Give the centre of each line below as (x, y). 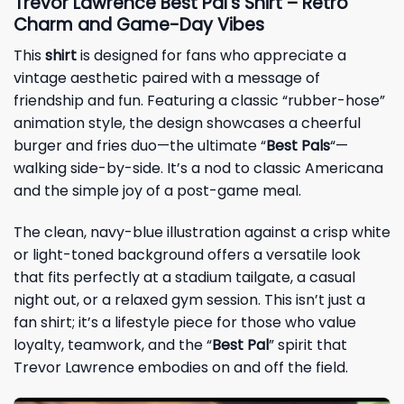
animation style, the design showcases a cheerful (187, 124)
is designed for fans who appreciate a (211, 56)
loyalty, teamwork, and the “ (113, 345)
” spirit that (308, 345)
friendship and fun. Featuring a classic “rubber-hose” (199, 101)
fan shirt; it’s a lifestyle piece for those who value (185, 323)
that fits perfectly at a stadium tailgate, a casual (184, 278)
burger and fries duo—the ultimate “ (140, 146)
